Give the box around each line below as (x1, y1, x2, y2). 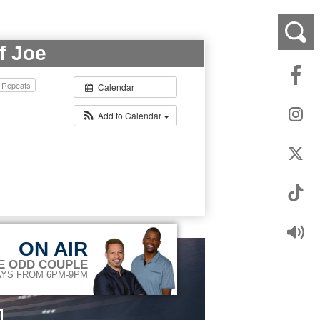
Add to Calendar (98, 109, 164, 122)
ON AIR (19, 238, 89, 261)
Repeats (1, 79, 34, 91)
